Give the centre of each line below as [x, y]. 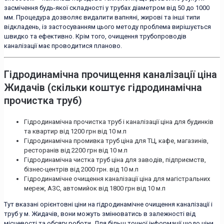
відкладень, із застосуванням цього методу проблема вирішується [107, 26]
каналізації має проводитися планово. [63, 45]
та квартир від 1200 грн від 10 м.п [75, 131]
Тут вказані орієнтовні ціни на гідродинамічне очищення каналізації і [108, 204]
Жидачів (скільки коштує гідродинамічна [103, 87]
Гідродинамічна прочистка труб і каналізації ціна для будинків [119, 121]
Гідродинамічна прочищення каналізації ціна [110, 74]
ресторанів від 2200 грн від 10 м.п [76, 150]
